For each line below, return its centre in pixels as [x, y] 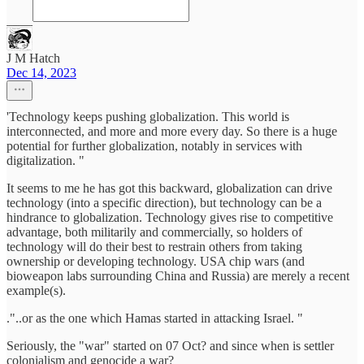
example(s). [36, 290]
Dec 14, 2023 [41, 73]
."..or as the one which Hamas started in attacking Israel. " [155, 318]
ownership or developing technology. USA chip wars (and [156, 261]
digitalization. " [45, 160]
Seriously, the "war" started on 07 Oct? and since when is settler [170, 346]
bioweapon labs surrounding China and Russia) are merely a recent [178, 276]
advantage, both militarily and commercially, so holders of [154, 232]
